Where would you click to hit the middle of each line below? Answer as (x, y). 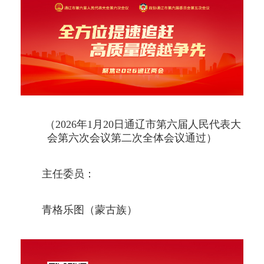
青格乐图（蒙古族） (90, 210)
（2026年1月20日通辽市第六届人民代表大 (143, 125)
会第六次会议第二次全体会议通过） (132, 138)
